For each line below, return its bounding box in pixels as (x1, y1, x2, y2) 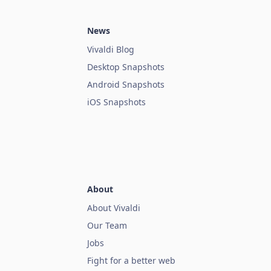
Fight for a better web (87, 255, 175, 267)
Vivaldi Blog (87, 44, 134, 56)
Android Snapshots (87, 79, 165, 91)
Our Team (87, 220, 127, 232)
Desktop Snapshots (87, 61, 165, 73)
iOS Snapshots (87, 96, 146, 108)
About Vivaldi (87, 202, 140, 214)
